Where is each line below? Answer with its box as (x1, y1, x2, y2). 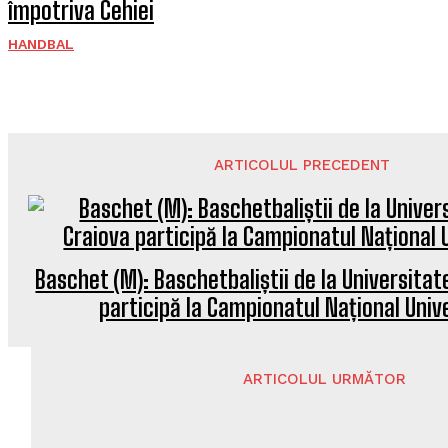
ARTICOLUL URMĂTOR (243, 370, 407, 388)
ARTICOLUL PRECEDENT (213, 156, 390, 174)
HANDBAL (8, 36, 74, 52)
